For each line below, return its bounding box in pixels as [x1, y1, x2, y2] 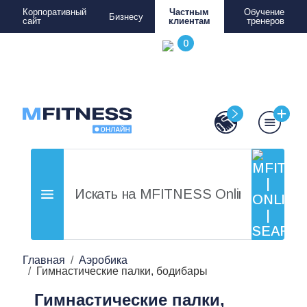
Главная [23, 254, 65, 266]
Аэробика [79, 254, 127, 266]
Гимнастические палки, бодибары [36, 265, 208, 277]
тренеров [247, 16, 284, 26]
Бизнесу [109, 11, 143, 22]
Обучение [244, 7, 284, 17]
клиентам [168, 16, 210, 26]
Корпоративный [23, 7, 86, 17]
